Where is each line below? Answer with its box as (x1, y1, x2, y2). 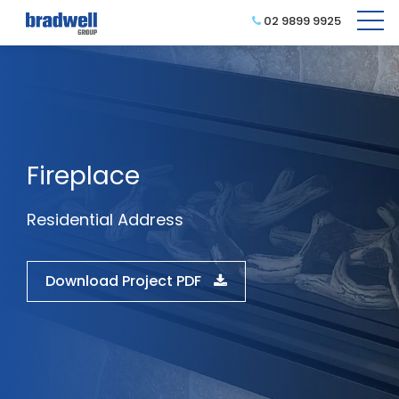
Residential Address (27, 208, 183, 231)
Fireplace (27, 159, 140, 193)
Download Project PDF (45, 271, 205, 291)
